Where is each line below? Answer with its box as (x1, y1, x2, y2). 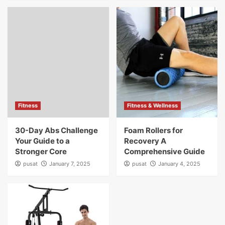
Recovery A (124, 136, 166, 146)
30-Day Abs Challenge (15, 126, 98, 135)
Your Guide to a (15, 136, 70, 146)
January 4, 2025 (158, 160, 200, 167)
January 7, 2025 (49, 160, 90, 167)
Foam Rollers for (124, 126, 183, 135)
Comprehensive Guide (124, 147, 205, 156)
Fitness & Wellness (127, 102, 178, 109)
